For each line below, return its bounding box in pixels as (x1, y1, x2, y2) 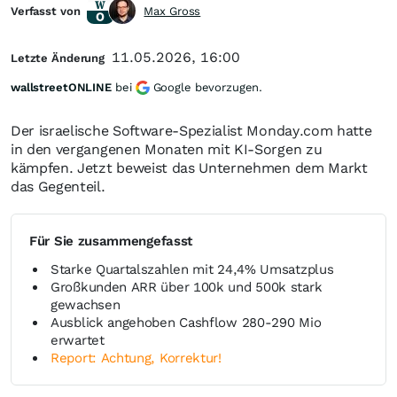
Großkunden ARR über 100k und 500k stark (51, 279, 323, 295)
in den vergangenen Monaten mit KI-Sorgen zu (11, 141, 323, 158)
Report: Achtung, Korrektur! (51, 350, 222, 366)
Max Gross (144, 4, 201, 18)
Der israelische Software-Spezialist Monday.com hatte (11, 122, 372, 139)
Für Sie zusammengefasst (29, 233, 193, 249)
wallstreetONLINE (11, 81, 112, 94)
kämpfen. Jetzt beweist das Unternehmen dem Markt (11, 160, 368, 176)
